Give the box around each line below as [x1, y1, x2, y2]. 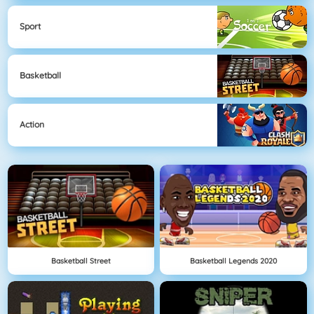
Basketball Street [50, 255, 111, 266]
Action [20, 119, 44, 130]
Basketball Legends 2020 [189, 255, 277, 266]
